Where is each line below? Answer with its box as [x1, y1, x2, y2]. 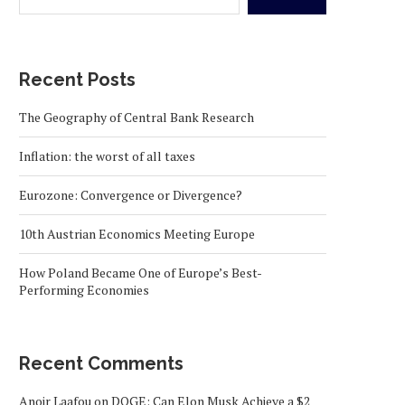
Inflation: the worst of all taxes [19, 146, 195, 165]
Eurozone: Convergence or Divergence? [19, 185, 242, 203]
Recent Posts [19, 68, 136, 90]
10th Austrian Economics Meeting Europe [19, 224, 255, 242]
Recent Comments [19, 352, 184, 374]
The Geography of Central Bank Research [19, 108, 254, 126]
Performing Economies [19, 280, 149, 298]
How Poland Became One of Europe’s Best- [19, 263, 262, 281]
